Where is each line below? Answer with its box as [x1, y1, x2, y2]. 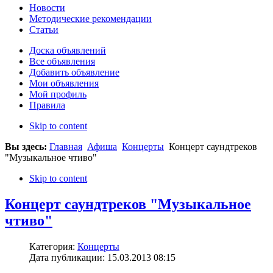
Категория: [29, 241, 77, 252]
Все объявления [29, 56, 95, 67]
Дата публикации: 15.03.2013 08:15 [29, 252, 175, 263]
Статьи [29, 24, 58, 35]
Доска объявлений [29, 45, 106, 56]
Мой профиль [29, 89, 87, 100]
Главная [49, 141, 82, 152]
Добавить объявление [29, 67, 119, 78]
